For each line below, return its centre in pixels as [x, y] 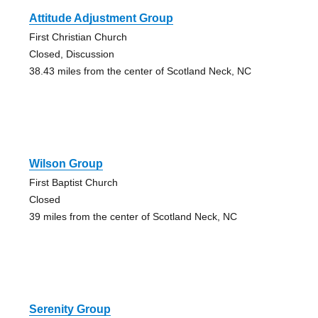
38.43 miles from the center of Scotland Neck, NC [140, 71]
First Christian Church [78, 37]
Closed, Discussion [71, 54]
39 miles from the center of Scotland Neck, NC [133, 217]
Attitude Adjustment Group [101, 18]
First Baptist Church [73, 183]
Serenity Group [70, 309]
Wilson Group [66, 164]
